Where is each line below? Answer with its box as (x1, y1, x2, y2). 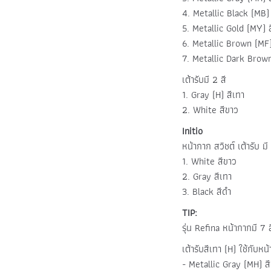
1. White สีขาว (182, 153, 237, 169)
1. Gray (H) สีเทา (182, 87, 245, 102)
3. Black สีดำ (182, 183, 232, 199)
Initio (182, 123, 203, 139)
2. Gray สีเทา (182, 168, 232, 184)
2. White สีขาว (182, 102, 239, 117)
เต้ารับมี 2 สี (182, 71, 227, 87)
